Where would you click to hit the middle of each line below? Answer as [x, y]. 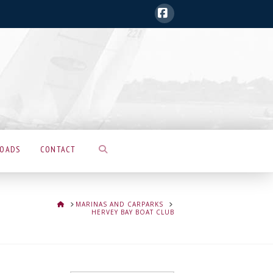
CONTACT [58, 149]
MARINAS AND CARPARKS [119, 204]
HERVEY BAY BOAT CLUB [133, 212]
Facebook [189, 32]
